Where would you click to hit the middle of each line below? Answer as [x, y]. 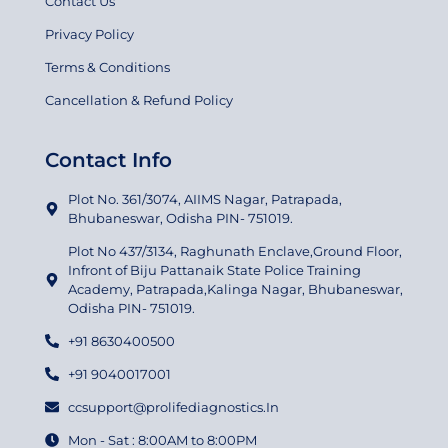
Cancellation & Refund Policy [139, 99]
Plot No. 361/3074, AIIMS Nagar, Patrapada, [204, 198]
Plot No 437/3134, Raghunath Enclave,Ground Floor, [234, 250]
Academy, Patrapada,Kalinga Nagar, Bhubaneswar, [235, 288]
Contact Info [108, 159]
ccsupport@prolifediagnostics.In [173, 406]
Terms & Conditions [107, 66]
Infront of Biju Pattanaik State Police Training [214, 269]
